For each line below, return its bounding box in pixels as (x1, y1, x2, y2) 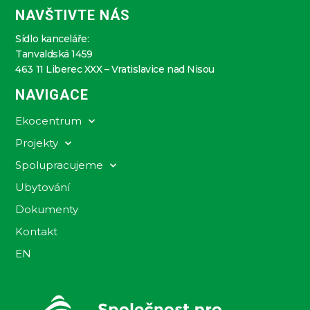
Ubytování (15, 181, 71, 194)
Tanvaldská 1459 (15, 47, 93, 60)
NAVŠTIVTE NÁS (15, 6, 131, 24)
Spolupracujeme (15, 158, 104, 172)
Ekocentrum (15, 114, 82, 128)
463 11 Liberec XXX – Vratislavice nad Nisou (15, 62, 215, 75)
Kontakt (15, 225, 58, 239)
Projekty (15, 136, 59, 150)
